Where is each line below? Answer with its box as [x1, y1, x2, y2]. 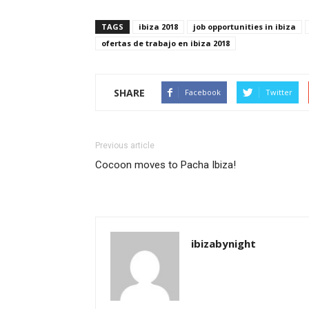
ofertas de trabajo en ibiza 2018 [101, 38, 230, 48]
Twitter [266, 87, 292, 97]
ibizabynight [191, 237, 256, 250]
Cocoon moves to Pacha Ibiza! [95, 159, 236, 171]
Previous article [95, 141, 154, 150]
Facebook [185, 87, 221, 97]
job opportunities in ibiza [193, 21, 296, 32]
